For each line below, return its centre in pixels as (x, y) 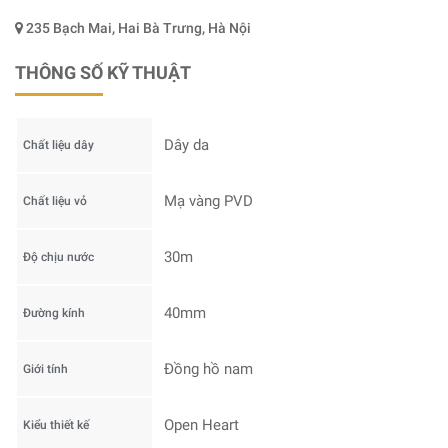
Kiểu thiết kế (56, 424)
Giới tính (45, 368)
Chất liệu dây (58, 144)
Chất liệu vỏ (55, 200)
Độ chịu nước (58, 256)
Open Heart (201, 424)
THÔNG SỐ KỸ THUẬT (103, 72)
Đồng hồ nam (208, 368)
